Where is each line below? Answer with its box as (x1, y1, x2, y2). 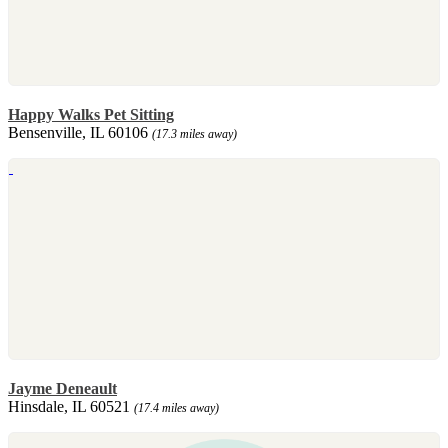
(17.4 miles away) (134, 400, 219, 415)
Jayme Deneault (8, 379, 117, 397)
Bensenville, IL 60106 (8, 123, 152, 141)
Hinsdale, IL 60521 (8, 397, 134, 415)
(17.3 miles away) (152, 126, 237, 141)
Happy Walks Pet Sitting (8, 105, 174, 123)
